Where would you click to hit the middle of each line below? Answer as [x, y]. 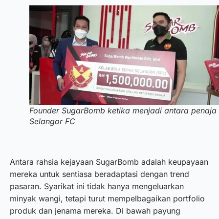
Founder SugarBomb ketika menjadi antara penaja [123, 111]
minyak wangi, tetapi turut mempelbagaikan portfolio [107, 198]
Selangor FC [52, 121]
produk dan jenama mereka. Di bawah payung [95, 210]
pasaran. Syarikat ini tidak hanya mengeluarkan [97, 186]
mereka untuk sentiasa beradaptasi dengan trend [99, 174]
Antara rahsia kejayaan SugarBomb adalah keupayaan [109, 162]
